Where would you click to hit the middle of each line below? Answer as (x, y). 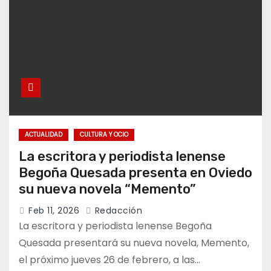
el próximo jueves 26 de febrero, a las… (109, 260)
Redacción (117, 211)
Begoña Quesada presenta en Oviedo (135, 173)
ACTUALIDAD (44, 135)
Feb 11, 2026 (54, 211)
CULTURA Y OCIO (104, 135)
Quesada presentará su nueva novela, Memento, (134, 243)
